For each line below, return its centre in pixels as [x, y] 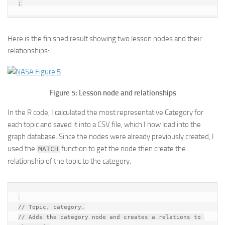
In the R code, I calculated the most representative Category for [105, 113]
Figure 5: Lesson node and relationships [113, 93]
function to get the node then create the [123, 149]
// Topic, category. [51, 207]
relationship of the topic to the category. [69, 161]
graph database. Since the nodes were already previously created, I [111, 137]
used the [22, 149]
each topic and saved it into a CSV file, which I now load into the [104, 125]
